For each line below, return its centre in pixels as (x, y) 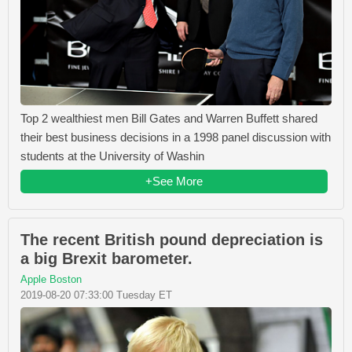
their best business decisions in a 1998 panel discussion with (176, 137)
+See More (174, 181)
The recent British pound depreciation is (172, 240)
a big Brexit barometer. (106, 259)
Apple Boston (51, 280)
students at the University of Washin (112, 156)
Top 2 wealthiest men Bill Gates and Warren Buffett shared (169, 119)
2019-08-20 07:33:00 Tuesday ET (96, 295)
